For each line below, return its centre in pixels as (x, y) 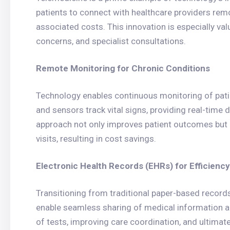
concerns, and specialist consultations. (111, 41)
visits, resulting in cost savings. (96, 139)
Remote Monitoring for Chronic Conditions (123, 68)
